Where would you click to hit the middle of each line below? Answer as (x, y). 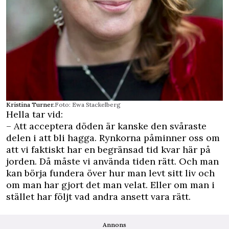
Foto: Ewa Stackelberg (88, 104)
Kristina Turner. (30, 104)
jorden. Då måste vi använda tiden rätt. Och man (112, 161)
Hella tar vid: (35, 114)
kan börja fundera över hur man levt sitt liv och (110, 173)
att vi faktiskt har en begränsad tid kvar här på (108, 149)
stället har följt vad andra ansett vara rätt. (98, 196)
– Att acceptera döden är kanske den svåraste (106, 126)
